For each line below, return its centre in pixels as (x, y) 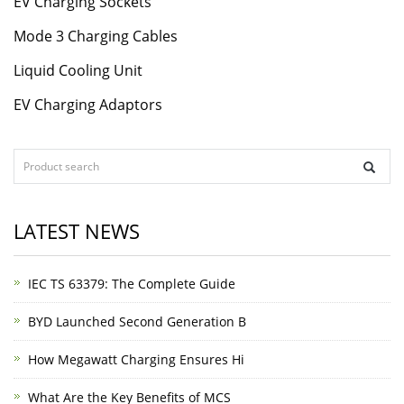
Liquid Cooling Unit (78, 70)
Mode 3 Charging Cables (96, 36)
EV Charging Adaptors (88, 105)
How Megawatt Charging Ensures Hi (136, 359)
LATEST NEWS (77, 231)
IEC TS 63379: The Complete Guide (132, 284)
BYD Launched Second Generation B (137, 321)
